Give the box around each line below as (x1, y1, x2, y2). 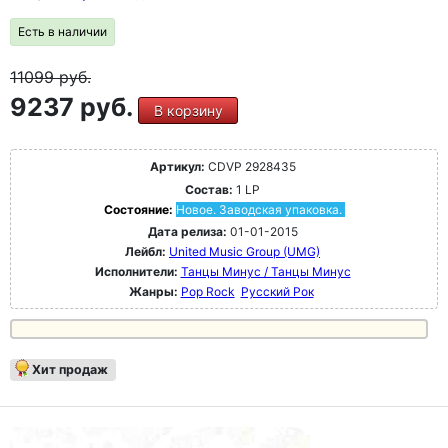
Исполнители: (94, 264, 181, 279)
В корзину (153, 102, 223, 119)
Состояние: (103, 202, 176, 217)
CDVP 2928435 (204, 159, 296, 174)
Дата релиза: (147, 224, 227, 239)
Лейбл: (125, 244, 166, 259)
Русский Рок (240, 284, 314, 299)
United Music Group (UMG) (169, 244, 320, 259)
